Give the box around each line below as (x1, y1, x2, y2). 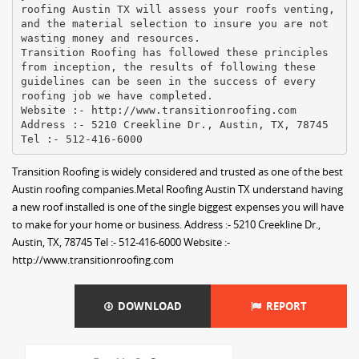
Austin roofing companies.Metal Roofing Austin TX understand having (12, 182, 343, 196)
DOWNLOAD (112, 299, 182, 313)
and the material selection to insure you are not (20, 17, 329, 30)
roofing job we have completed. (20, 89, 213, 102)
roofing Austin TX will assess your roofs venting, (20, 2, 335, 15)
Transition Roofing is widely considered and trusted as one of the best (12, 164, 343, 179)
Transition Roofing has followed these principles (20, 46, 329, 58)
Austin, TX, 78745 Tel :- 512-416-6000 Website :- (12, 235, 230, 249)
